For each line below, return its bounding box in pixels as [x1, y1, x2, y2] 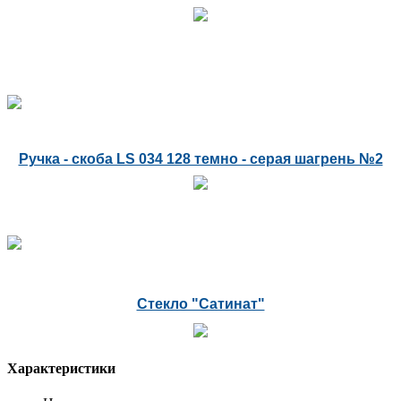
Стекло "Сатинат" [136, 295, 265, 311]
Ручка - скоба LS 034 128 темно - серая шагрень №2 [18, 150, 383, 166]
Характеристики [7, 361, 115, 377]
